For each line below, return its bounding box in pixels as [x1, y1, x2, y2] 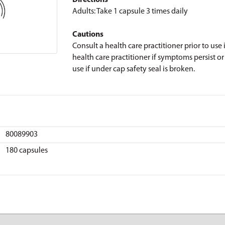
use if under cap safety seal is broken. [72, 65, 195, 73]
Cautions [72, 31, 103, 39]
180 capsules [5, 147, 48, 155]
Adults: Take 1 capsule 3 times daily [72, 8, 188, 16]
